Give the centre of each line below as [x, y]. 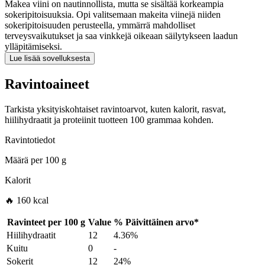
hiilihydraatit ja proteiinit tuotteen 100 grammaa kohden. [109, 120]
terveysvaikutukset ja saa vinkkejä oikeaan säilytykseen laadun [121, 36]
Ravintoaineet [47, 84]
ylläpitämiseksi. [33, 47]
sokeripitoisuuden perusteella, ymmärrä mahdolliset [100, 25]
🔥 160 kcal [27, 201]
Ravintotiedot [30, 140]
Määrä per [24, 160]
